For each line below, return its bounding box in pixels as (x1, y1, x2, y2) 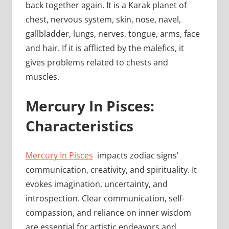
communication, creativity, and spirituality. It (25, 164, 197, 175)
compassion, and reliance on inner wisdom (25, 207, 191, 218)
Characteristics (25, 116, 133, 135)
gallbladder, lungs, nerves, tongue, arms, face (25, 28, 200, 39)
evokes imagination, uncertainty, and (25, 178, 168, 190)
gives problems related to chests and (25, 56, 168, 68)
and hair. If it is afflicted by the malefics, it (25, 42, 184, 54)
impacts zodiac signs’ (93, 149, 178, 161)
